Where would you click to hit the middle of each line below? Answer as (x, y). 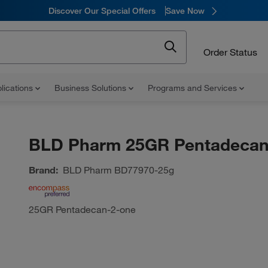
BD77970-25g (143, 170)
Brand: (43, 170)
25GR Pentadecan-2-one (82, 209)
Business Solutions (92, 88)
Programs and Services (194, 88)
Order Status (230, 52)
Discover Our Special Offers (102, 10)
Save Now (185, 10)
